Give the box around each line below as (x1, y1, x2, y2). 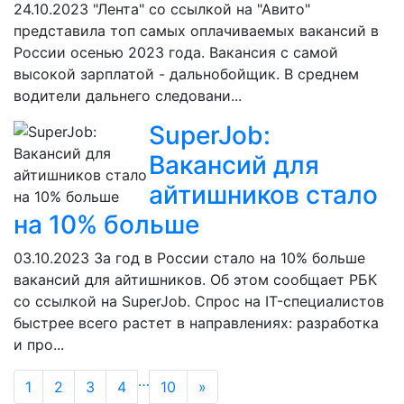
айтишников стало (149, 179, 378, 211)
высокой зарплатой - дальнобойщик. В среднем (14, 65, 359, 84)
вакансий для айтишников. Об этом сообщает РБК (14, 271, 377, 289)
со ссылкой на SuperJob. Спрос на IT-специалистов (14, 292, 384, 311)
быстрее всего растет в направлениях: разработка (14, 314, 379, 333)
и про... (14, 335, 64, 354)
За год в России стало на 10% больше (89, 249, 365, 268)
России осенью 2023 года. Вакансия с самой (14, 43, 338, 62)
